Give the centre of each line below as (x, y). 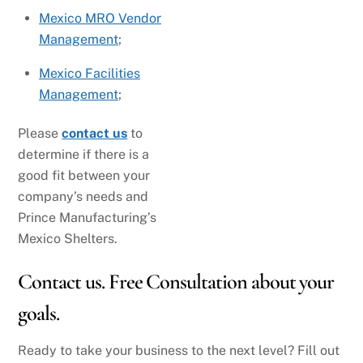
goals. (39, 314)
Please (40, 134)
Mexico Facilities (90, 74)
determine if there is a (84, 155)
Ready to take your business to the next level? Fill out (179, 351)
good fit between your (84, 176)
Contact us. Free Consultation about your (176, 282)
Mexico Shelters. (68, 239)
